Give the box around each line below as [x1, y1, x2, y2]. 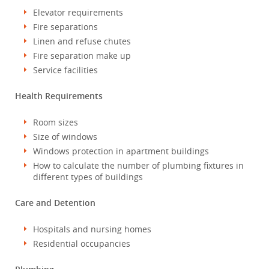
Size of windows [33, 131, 97, 142]
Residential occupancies [33, 238, 130, 249]
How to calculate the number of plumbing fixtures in [33, 160, 244, 171]
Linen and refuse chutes [33, 35, 131, 47]
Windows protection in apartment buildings [33, 145, 209, 157]
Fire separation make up [33, 50, 131, 61]
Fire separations [33, 21, 98, 32]
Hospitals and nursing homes [33, 223, 151, 235]
